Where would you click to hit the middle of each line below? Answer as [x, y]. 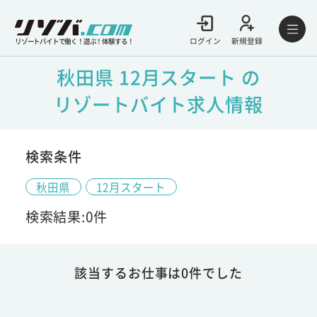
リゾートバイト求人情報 [158, 104]
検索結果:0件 [67, 216]
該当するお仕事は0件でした [158, 272]
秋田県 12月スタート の [158, 77]
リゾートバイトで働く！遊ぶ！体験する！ [74, 41]
